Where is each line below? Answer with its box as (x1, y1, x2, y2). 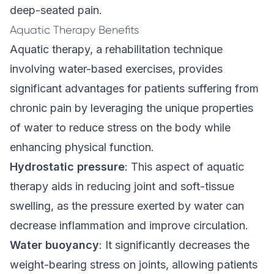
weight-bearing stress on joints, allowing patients (10, 258, 257, 271)
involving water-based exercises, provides (10, 62, 223, 75)
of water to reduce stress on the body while (10, 121, 231, 134)
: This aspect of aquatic (125, 160, 244, 173)
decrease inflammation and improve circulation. (10, 219, 248, 232)
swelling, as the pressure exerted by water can (10, 199, 244, 212)
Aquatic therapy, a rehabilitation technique (10, 43, 223, 56)
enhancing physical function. (10, 141, 154, 154)
